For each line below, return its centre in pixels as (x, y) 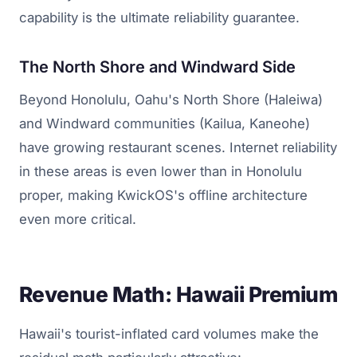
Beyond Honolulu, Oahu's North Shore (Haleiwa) (171, 99)
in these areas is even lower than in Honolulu (161, 171)
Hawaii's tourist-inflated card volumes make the (169, 333)
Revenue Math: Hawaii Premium (178, 294)
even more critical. (78, 219)
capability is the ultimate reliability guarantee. (159, 17)
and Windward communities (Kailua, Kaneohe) (165, 123)
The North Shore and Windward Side (157, 67)
